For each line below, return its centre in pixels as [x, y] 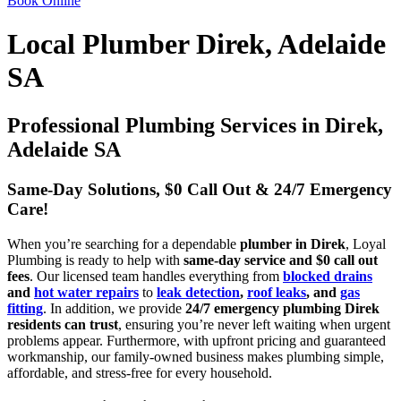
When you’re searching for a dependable [124, 243]
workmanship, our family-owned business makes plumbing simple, [196, 356]
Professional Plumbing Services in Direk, [195, 125]
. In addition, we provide [114, 308]
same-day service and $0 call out [281, 260]
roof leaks [277, 292]
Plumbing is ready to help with [95, 260]
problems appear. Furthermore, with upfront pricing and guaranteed [196, 340]
